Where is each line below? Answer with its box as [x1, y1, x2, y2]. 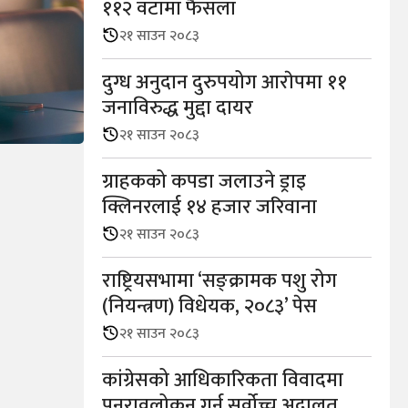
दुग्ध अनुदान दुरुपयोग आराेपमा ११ [102, 66, 347, 100]
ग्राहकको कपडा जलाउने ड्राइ [102, 165, 306, 199]
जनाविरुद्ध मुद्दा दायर [102, 91, 253, 126]
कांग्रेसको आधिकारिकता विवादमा [102, 363, 343, 398]
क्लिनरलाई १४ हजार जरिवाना [102, 190, 317, 225]
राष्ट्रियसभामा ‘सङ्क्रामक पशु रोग [102, 264, 337, 299]
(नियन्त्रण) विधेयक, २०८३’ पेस [102, 290, 317, 324]
